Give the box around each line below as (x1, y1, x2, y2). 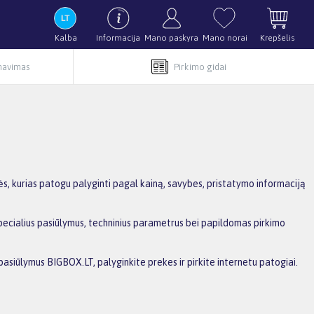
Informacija (96, 33, 140, 43)
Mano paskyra (144, 33, 198, 43)
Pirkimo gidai (173, 61, 226, 72)
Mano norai (202, 33, 247, 43)
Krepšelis (260, 33, 294, 43)
